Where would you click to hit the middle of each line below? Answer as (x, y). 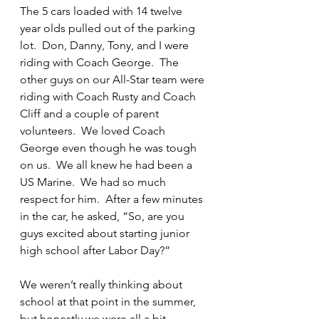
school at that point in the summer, (109, 302)
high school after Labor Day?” (95, 250)
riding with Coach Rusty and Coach (109, 96)
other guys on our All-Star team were (114, 79)
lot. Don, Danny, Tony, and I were (106, 45)
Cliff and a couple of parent (91, 114)
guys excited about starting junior (106, 233)
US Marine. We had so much (94, 182)
